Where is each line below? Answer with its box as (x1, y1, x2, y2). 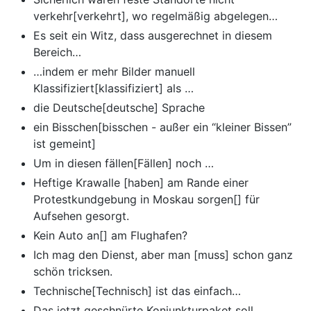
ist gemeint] (33, 137, 96, 151)
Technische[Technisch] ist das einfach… (33, 284, 241, 299)
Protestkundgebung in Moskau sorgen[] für (33, 192, 260, 207)
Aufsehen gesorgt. (33, 209, 129, 224)
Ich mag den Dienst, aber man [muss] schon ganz (33, 248, 293, 262)
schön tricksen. (33, 264, 112, 279)
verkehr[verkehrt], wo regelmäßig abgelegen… (33, 9, 278, 24)
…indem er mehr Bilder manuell (33, 65, 195, 79)
